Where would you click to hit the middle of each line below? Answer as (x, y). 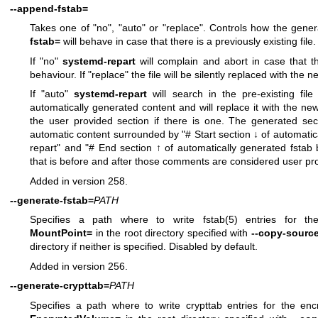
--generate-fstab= (52, 200)
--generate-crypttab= (60, 286)
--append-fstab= (49, 9)
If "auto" (52, 94)
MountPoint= (61, 233)
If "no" (46, 61)
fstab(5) (220, 220)
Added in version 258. (79, 181)
